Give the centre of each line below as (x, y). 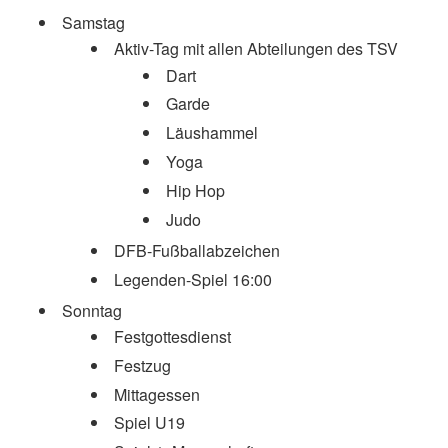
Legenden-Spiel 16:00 (193, 279)
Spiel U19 (149, 423)
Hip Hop (195, 190)
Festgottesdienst (172, 337)
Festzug (142, 365)
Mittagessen (157, 394)
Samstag (93, 22)
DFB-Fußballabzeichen (197, 250)
